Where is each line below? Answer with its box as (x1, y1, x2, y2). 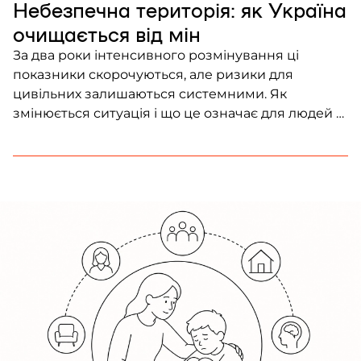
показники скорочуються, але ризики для (13, 66, 293, 82)
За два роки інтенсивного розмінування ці (13, 47, 299, 63)
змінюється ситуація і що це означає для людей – (13, 105, 342, 121)
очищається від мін (13, 21, 201, 45)
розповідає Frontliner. (13, 124, 157, 140)
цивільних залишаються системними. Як (13, 85, 287, 102)
